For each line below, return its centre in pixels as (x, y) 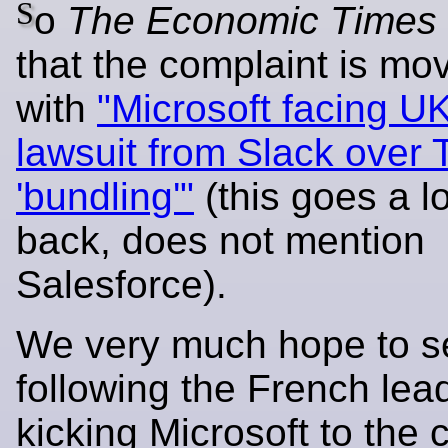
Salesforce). (121, 284)
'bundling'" (105, 196)
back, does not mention (220, 240)
